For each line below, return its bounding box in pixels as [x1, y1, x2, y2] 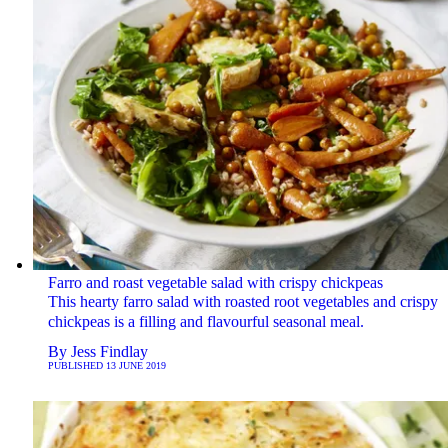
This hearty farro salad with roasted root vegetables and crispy [47, 293, 438, 311]
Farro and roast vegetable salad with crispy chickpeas [47, 274, 383, 292]
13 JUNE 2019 [105, 360, 166, 372]
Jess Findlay [70, 343, 148, 361]
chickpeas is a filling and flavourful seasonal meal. [47, 313, 364, 331]
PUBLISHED [47, 360, 106, 372]
